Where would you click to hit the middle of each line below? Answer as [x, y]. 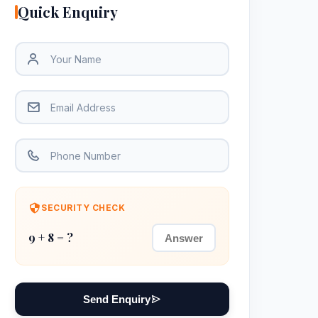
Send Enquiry [117, 299]
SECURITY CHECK [83, 208]
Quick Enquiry [68, 12]
